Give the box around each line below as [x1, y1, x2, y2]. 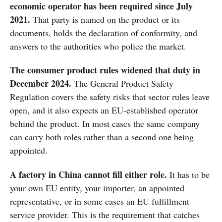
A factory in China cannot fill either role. [10, 167, 167, 181]
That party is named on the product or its [30, 13, 180, 25]
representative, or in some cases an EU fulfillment [10, 195, 189, 207]
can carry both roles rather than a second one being [10, 131, 194, 143]
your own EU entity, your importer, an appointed [10, 181, 184, 194]
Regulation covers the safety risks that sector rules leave [10, 91, 210, 103]
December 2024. [10, 77, 71, 90]
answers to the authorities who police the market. [10, 40, 186, 52]
